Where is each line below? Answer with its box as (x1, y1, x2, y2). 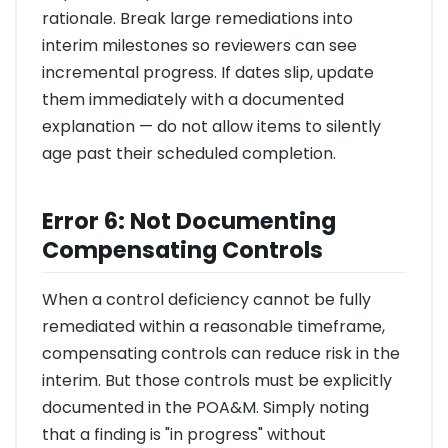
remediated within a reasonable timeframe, (42, 315, 385, 339)
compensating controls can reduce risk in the (42, 342, 400, 366)
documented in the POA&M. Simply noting (42, 396, 369, 420)
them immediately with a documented (42, 87, 344, 111)
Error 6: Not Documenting (42, 204, 336, 237)
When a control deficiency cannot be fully (42, 288, 371, 312)
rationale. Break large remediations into (42, 6, 353, 30)
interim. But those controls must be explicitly (42, 369, 392, 393)
